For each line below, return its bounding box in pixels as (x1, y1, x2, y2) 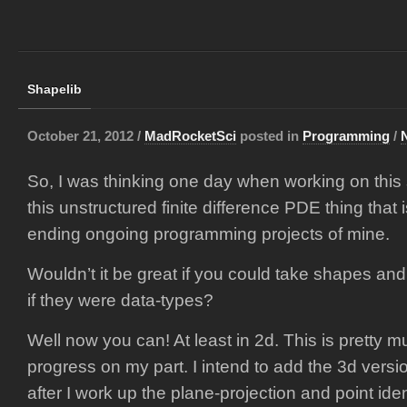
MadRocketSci (144, 128, 236, 144)
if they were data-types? (27, 291, 213, 310)
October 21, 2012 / (27, 128, 144, 144)
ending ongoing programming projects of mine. (27, 224, 390, 243)
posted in (236, 128, 303, 144)
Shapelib (27, 82, 82, 96)
